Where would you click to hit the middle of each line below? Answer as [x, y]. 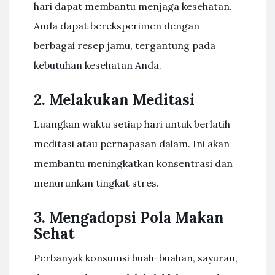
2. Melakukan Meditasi [114, 100]
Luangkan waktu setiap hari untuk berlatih [132, 124]
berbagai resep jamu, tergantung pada [125, 45]
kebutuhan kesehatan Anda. [98, 65]
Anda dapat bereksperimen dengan [117, 26]
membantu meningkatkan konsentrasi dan [133, 163]
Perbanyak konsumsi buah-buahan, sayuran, [136, 258]
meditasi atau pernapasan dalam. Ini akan [132, 144]
